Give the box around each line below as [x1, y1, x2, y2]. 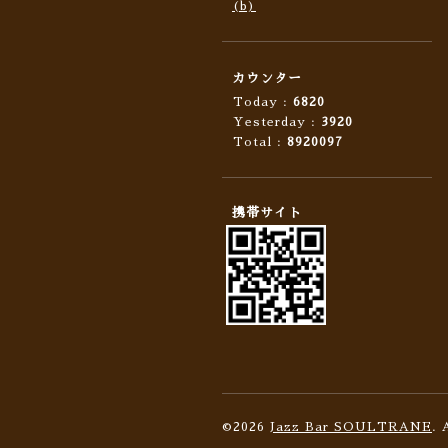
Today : [233, 96, 293, 108]
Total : [233, 136, 287, 148]
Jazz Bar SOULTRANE [270, 421, 432, 433]
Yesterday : [233, 116, 321, 128]
